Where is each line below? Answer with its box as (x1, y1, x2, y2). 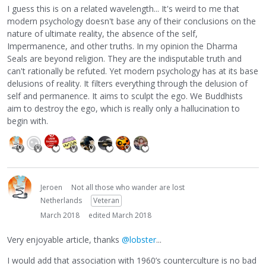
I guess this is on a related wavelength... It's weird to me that (7, 2, 239, 14)
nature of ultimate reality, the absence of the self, (7, 27, 198, 39)
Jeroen (40, 182, 62, 193)
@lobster (122, 233, 156, 245)
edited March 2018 (88, 210, 151, 221)
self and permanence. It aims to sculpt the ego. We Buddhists (7, 90, 243, 102)
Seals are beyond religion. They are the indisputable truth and (7, 52, 242, 64)
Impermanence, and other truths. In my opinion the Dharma (7, 40, 237, 52)
